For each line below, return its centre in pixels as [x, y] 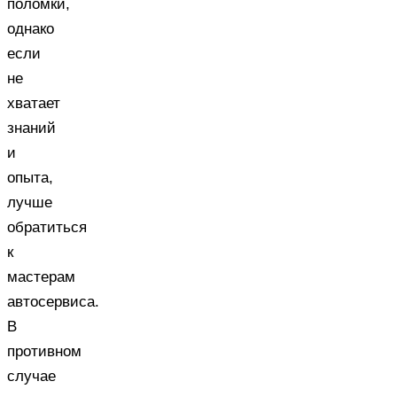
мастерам [41, 276]
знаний [31, 128]
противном [44, 351]
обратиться [47, 227]
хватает [34, 103]
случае [31, 376]
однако [31, 28]
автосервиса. [53, 301]
